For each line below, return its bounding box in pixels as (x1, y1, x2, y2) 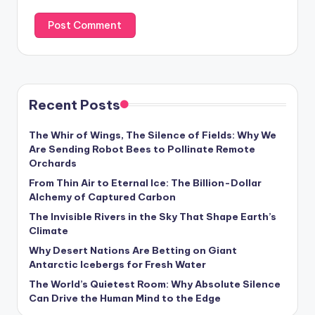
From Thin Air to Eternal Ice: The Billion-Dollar (29, 176, 262, 189)
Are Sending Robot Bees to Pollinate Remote (29, 142, 255, 155)
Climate (29, 224, 68, 237)
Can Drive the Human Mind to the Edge (29, 291, 221, 304)
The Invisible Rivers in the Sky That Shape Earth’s (29, 210, 276, 223)
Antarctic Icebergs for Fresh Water (29, 257, 206, 271)
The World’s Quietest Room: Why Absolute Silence (29, 277, 281, 290)
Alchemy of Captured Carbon (29, 190, 176, 203)
